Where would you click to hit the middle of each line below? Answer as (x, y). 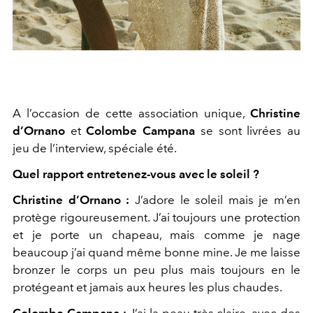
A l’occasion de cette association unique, (131, 113)
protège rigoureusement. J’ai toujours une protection (156, 217)
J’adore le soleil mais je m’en (215, 199)
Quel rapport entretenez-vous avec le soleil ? (136, 174)
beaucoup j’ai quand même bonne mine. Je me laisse (156, 252)
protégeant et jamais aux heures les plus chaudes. (147, 287)
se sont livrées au (248, 130)
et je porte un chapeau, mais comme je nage (156, 234)
